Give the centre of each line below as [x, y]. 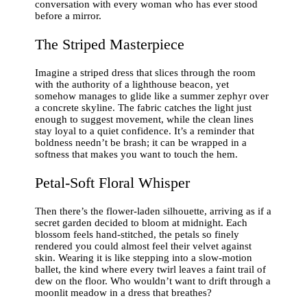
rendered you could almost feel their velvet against [144, 246]
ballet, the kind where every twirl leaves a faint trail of [151, 269]
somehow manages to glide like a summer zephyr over [152, 96]
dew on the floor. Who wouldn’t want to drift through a [153, 281]
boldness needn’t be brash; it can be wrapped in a [141, 142]
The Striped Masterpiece [110, 44]
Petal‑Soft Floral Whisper [113, 182]
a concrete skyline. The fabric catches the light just [144, 107]
